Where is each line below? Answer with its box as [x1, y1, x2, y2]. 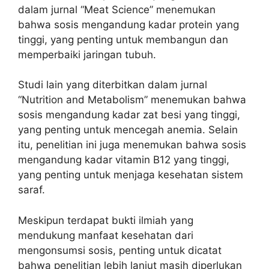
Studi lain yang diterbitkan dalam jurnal [18, 79, 207, 91]
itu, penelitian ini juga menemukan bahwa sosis [18, 139, 246, 151]
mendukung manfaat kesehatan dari [18, 229, 193, 241]
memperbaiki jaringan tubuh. [18, 48, 156, 61]
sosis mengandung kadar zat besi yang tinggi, [18, 109, 240, 121]
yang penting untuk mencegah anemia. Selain [18, 124, 238, 136]
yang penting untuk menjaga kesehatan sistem [18, 169, 243, 181]
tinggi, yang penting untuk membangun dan [18, 33, 228, 46]
